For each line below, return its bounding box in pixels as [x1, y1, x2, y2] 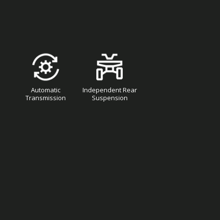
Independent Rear [82, 85, 137, 94]
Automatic [31, 85, 60, 94]
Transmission [26, 93, 66, 102]
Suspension [91, 93, 128, 102]
